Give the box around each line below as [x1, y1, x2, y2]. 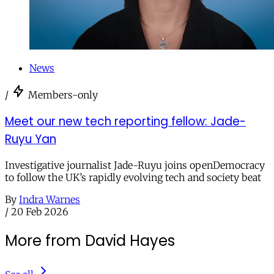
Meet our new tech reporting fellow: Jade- [5, 113, 246, 130]
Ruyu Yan [5, 130, 56, 147]
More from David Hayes [5, 231, 175, 251]
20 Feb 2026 [11, 206, 68, 218]
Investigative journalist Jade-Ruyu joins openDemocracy [5, 159, 265, 172]
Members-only [28, 88, 98, 101]
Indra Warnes [19, 193, 80, 206]
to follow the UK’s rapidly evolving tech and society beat [5, 171, 261, 184]
